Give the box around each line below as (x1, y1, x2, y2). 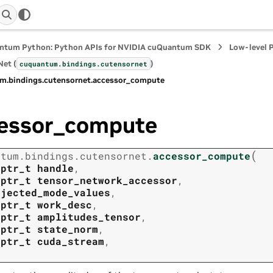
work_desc (37, 198, 92, 211)
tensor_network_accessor (37, 174, 177, 187)
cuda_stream (37, 235, 104, 248)
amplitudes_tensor (37, 210, 141, 224)
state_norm (37, 222, 98, 236)
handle (37, 161, 74, 175)
